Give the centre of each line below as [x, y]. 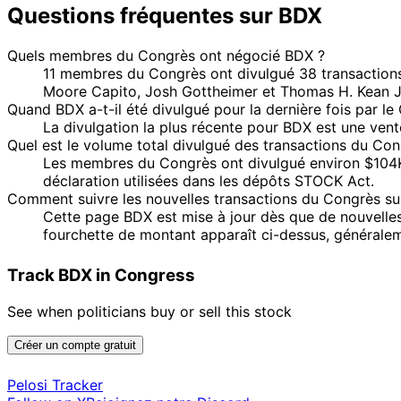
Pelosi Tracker [55, 384]
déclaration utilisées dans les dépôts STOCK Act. [209, 180]
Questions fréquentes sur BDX [165, 15]
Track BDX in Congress [101, 275]
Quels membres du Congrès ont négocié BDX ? [166, 55]
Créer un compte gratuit [75, 345]
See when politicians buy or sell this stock [149, 311]
